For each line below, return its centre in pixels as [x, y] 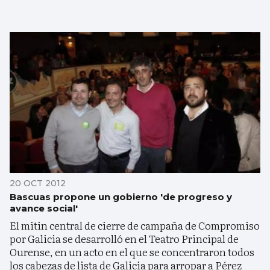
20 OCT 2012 [38, 183]
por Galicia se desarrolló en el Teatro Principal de [124, 238]
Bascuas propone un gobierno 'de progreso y [121, 196]
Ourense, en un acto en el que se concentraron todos [132, 251]
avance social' [44, 208]
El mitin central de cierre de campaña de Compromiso [135, 225]
